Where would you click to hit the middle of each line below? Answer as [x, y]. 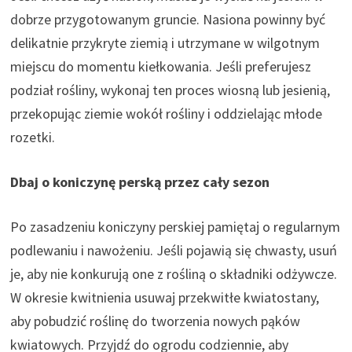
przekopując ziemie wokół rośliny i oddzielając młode [167, 113]
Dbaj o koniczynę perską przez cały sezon [140, 181]
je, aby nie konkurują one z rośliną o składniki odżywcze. [174, 273]
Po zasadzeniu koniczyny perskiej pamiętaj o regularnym [176, 226]
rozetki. [33, 137]
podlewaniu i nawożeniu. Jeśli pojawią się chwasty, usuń [174, 250]
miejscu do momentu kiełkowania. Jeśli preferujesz [161, 66]
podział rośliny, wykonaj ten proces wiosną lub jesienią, [170, 90]
